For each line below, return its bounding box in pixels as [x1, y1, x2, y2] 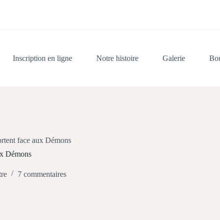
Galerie [162, 54, 185, 62]
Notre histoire [96, 54, 138, 62]
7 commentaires [18, 169, 66, 178]
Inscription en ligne [12, 54, 72, 62]
